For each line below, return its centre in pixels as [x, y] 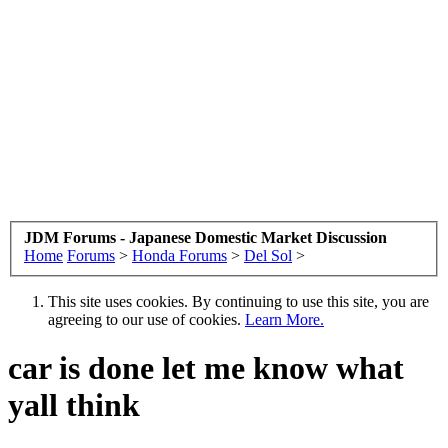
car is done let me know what [206, 367]
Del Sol [268, 255]
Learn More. [284, 319]
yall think [74, 404]
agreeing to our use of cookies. [146, 319]
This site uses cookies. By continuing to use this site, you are [238, 301]
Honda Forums [179, 255]
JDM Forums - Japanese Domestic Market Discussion [205, 237]
